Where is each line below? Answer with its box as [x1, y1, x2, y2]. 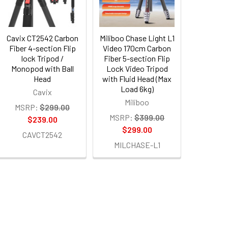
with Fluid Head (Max [102, 73, 172, 83]
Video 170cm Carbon [103, 43, 172, 53]
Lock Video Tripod [106, 63, 168, 73]
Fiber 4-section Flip [9, 43, 76, 53]
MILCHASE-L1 [113, 139, 160, 150]
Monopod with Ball [11, 63, 74, 73]
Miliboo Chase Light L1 [99, 33, 175, 43]
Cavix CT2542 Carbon [6, 33, 78, 43]
